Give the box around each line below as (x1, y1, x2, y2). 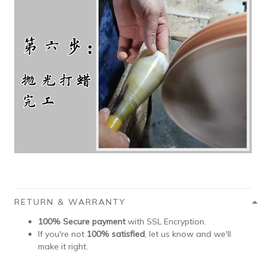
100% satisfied (87, 229, 145, 240)
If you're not (38, 229, 87, 240)
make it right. (38, 241, 88, 252)
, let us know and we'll (145, 229, 231, 240)
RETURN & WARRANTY (14, 197, 126, 208)
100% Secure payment (38, 216, 125, 227)
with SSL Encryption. (125, 216, 206, 227)
